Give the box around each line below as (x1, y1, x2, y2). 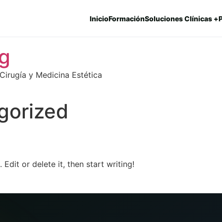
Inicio (90, 14, 109, 23)
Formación (109, 14, 145, 23)
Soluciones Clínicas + (145, 14, 219, 23)
